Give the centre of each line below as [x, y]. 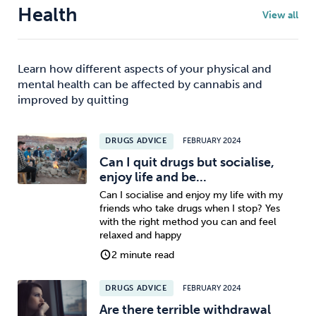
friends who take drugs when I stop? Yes [189, 208]
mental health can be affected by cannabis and [140, 85]
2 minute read [143, 255]
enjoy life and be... [153, 177]
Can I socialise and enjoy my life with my [191, 195]
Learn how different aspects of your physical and [145, 69]
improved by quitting [73, 100]
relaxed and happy [140, 235]
